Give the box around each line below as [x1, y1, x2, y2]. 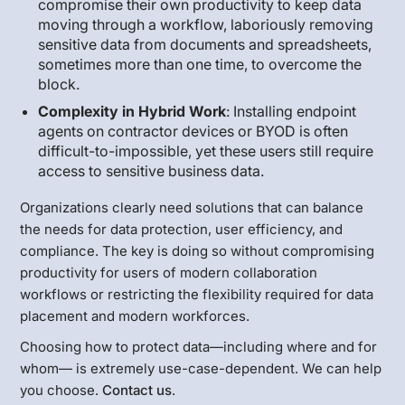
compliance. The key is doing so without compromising [20, 241, 375, 259]
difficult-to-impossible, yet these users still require [38, 141, 374, 160]
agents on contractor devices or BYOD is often [38, 121, 349, 140]
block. [38, 74, 80, 93]
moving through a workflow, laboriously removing [38, 14, 374, 33]
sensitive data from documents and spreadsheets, [38, 34, 372, 53]
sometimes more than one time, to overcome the [38, 54, 363, 73]
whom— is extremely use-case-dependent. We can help [20, 359, 382, 377]
